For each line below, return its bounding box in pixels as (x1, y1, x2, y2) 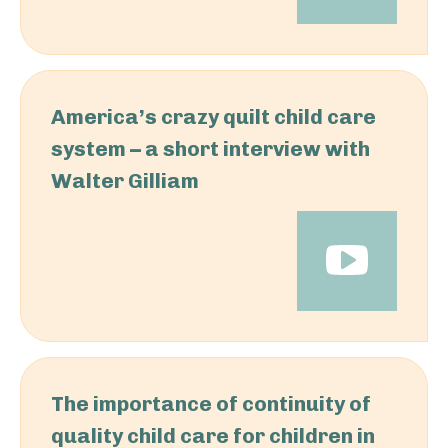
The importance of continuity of (51, 391, 371, 416)
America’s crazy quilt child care (51, 104, 376, 129)
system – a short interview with (51, 136, 370, 161)
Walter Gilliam (51, 168, 199, 193)
